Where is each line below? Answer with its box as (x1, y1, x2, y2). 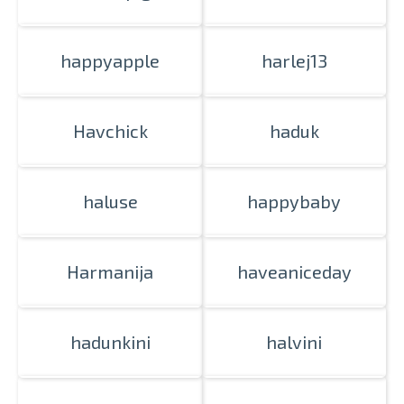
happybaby (247, 190, 341, 212)
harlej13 (261, 50, 327, 71)
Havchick (72, 120, 148, 142)
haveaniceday (236, 261, 352, 282)
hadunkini (69, 331, 151, 353)
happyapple (60, 50, 160, 71)
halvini (266, 331, 322, 353)
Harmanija (67, 261, 153, 282)
